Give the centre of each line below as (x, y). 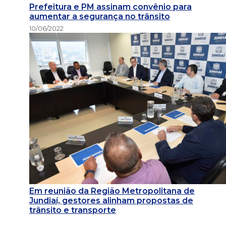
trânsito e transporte (73, 210)
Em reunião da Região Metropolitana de (112, 191)
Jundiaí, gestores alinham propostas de (111, 201)
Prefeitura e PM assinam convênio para (110, 7)
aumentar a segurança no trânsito (100, 16)
